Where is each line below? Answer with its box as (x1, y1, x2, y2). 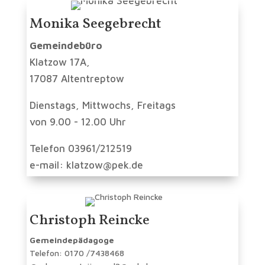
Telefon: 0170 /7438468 (29, 248, 124, 258)
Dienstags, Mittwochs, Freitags (29, 99, 176, 112)
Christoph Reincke (29, 211, 150, 231)
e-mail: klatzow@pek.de (29, 159, 143, 172)
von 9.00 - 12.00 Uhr (29, 116, 126, 128)
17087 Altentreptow (29, 73, 124, 85)
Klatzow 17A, (29, 56, 90, 69)
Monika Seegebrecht (29, 14, 161, 35)
